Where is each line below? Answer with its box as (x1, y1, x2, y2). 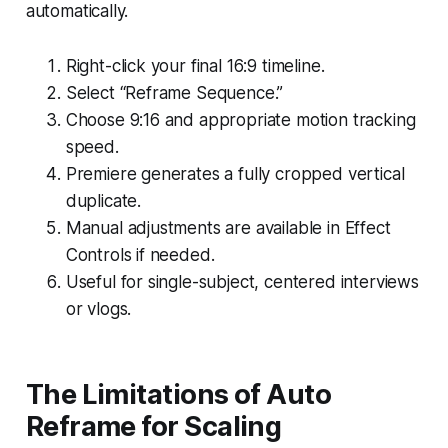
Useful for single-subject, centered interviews (65, 271, 419, 292)
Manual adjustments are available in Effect (65, 217, 391, 238)
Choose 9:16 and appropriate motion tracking (65, 109, 416, 130)
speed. (65, 136, 119, 157)
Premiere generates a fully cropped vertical (65, 163, 405, 184)
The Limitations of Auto (25, 377, 332, 411)
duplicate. (65, 190, 142, 211)
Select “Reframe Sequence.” (65, 82, 284, 103)
